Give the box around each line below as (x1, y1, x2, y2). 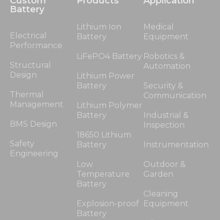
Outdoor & (143, 160, 186, 169)
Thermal (10, 90, 44, 99)
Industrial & (143, 110, 189, 120)
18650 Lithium (77, 130, 131, 139)
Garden (143, 169, 173, 179)
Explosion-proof (77, 199, 139, 208)
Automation (143, 61, 191, 71)
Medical (143, 22, 174, 31)
